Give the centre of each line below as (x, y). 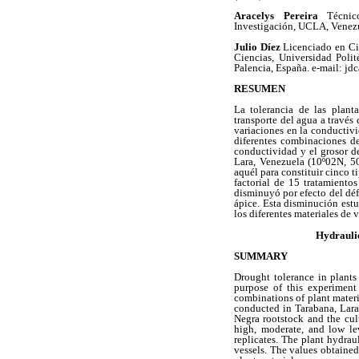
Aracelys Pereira (280, 15)
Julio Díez (259, 47)
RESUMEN (260, 89)
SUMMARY (261, 256)
